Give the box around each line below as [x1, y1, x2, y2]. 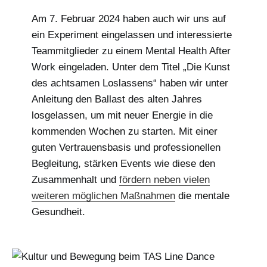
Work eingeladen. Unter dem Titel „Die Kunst [31, 61, 230, 73]
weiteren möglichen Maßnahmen [31, 190, 175, 201]
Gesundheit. [31, 206, 85, 218]
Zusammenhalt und [31, 173, 119, 185]
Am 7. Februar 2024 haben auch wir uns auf [31, 13, 226, 24]
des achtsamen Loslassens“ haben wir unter [31, 77, 228, 89]
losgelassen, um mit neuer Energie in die [31, 109, 213, 121]
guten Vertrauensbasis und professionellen [31, 141, 221, 153]
